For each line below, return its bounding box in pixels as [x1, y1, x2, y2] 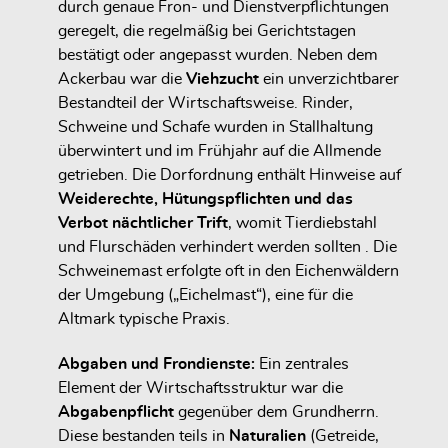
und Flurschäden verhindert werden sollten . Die [58, 239, 397, 256]
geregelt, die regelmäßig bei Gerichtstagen [58, 23, 356, 40]
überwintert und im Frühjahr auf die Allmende [58, 143, 381, 160]
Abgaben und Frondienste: [58, 356, 259, 373]
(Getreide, [306, 428, 379, 445]
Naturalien [229, 428, 306, 445]
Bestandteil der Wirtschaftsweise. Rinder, [58, 95, 353, 112]
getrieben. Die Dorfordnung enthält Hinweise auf [58, 167, 401, 184]
